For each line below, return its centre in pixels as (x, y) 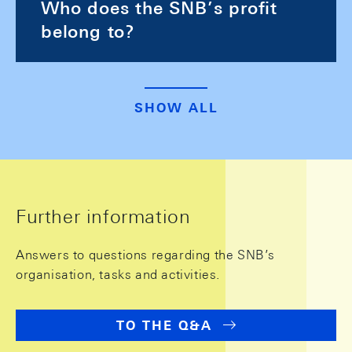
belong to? (88, 32)
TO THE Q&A (164, 326)
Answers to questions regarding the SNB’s (146, 255)
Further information (103, 216)
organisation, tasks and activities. (118, 275)
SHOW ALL (176, 108)
